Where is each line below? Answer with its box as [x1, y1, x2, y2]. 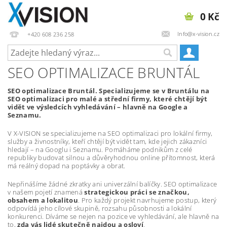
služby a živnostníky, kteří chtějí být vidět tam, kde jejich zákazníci [8, 137, 207, 146]
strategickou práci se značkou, [84, 187, 190, 197]
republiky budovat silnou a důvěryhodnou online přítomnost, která [8, 153, 215, 162]
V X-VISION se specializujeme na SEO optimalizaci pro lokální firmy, [8, 129, 213, 138]
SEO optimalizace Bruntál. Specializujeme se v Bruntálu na [8, 86, 210, 95]
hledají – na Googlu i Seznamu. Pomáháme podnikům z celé [8, 145, 193, 154]
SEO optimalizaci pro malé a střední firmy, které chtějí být [8, 94, 207, 103]
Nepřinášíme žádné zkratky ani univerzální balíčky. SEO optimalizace [8, 179, 217, 188]
